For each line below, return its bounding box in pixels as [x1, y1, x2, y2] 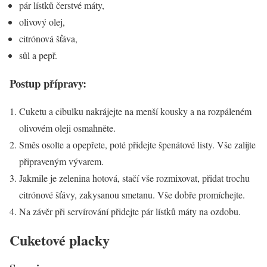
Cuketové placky [10, 229, 110, 250]
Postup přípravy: [10, 74, 86, 91]
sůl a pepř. [19, 49, 57, 62]
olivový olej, [19, 15, 65, 29]
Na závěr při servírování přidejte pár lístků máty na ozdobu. [19, 204, 241, 218]
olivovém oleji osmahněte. [19, 121, 116, 134]
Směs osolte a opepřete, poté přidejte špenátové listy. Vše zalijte [19, 138, 256, 151]
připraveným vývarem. [19, 154, 104, 167]
